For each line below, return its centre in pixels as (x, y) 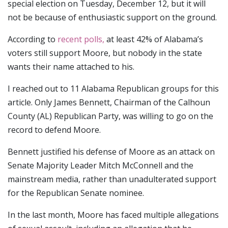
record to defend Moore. (54, 130)
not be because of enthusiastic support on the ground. (112, 17)
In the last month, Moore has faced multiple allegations (113, 215)
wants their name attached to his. (71, 67)
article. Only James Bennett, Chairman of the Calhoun (109, 102)
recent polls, (81, 39)
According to (33, 39)
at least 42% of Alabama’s (154, 39)
